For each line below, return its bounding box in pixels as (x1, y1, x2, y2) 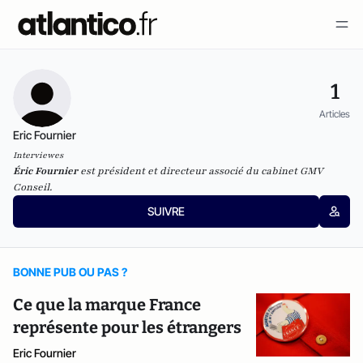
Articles (319, 107, 350, 120)
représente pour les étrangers (13, 318, 241, 337)
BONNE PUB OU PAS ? (13, 265, 127, 279)
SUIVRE (147, 204, 185, 218)
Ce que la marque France (13, 295, 201, 314)
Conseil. (13, 181, 54, 194)
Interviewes (13, 149, 63, 161)
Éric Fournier (13, 164, 78, 177)
